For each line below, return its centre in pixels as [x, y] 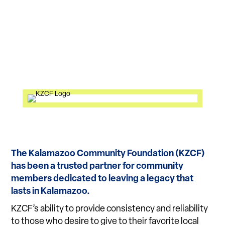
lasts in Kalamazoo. [51, 192]
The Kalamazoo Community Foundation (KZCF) [108, 154]
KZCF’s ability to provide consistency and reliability [110, 209]
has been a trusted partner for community [97, 167]
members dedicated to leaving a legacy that [102, 179]
